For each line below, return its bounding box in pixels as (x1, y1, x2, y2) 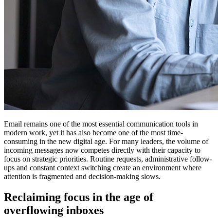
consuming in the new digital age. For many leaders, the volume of (4, 137, 208, 145)
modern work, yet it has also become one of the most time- (4, 128, 183, 137)
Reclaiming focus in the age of (4, 190, 153, 203)
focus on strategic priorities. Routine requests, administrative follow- (4, 154, 212, 163)
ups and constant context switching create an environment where (4, 163, 201, 172)
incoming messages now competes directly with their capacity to (4, 145, 200, 154)
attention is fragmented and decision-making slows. (4, 172, 163, 181)
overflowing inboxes (4, 203, 104, 217)
